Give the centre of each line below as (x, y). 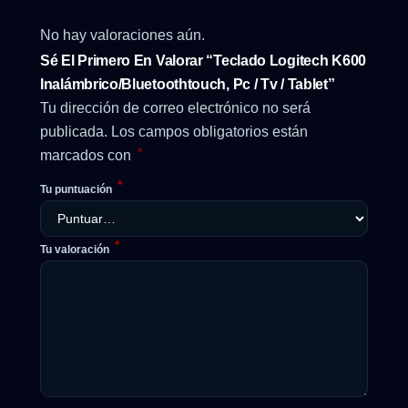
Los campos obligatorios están (209, 131)
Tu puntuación (77, 189)
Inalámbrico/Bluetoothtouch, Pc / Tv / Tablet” (188, 84)
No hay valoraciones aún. (122, 36)
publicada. (74, 131)
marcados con (87, 155)
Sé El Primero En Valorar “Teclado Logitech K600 (203, 60)
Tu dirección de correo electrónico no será (175, 107)
